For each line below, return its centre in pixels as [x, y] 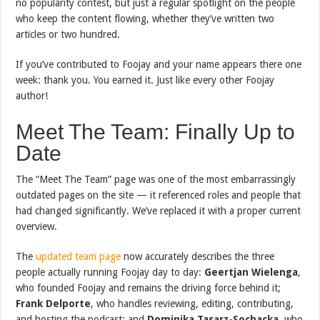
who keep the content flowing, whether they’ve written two [145, 18]
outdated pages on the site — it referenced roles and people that [159, 195]
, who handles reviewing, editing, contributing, [192, 303]
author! [32, 95]
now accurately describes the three [198, 256]
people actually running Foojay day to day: [110, 272]
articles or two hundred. [68, 34]
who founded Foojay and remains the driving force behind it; [149, 287]
